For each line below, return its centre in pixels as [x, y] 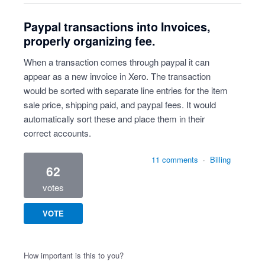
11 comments [175, 159]
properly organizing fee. [89, 41]
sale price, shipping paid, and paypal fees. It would [120, 104]
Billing [220, 159]
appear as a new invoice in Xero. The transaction [117, 76]
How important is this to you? [74, 255]
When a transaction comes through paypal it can [117, 62]
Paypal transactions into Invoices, [117, 27]
